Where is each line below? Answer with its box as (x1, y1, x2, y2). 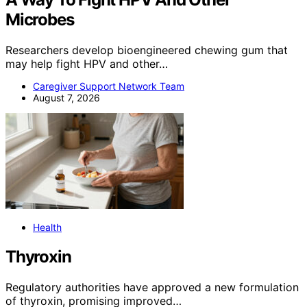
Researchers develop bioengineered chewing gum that (5, 43, 288, 57)
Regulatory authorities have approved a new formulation (5, 280, 299, 294)
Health (33, 221, 62, 233)
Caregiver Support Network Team (33, 80, 184, 92)
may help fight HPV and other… (5, 57, 168, 71)
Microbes (5, 10, 74, 30)
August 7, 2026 (33, 92, 100, 103)
